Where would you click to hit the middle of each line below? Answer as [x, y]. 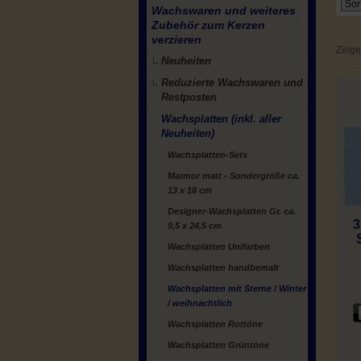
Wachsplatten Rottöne [215, 324]
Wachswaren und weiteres [224, 10]
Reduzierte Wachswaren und [232, 83]
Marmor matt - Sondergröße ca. [234, 176]
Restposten [189, 97]
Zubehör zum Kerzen [208, 25]
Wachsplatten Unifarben [219, 247]
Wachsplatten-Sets [207, 155]
